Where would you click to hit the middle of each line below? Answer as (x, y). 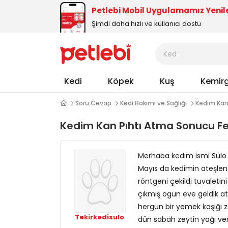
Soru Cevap (93, 103)
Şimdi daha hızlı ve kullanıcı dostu (146, 23)
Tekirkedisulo (100, 217)
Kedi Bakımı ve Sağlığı (153, 103)
